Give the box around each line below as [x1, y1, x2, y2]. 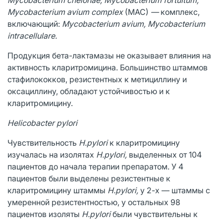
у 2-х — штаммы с [140, 185, 210, 195]
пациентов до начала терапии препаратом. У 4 [7, 161, 183, 171]
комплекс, [161, 6, 200, 17]
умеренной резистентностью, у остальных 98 [7, 197, 180, 207]
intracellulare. [7, 30, 57, 41]
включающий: [7, 18, 62, 29]
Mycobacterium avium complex [7, 6, 125, 17]
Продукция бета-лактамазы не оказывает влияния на [7, 50, 211, 60]
